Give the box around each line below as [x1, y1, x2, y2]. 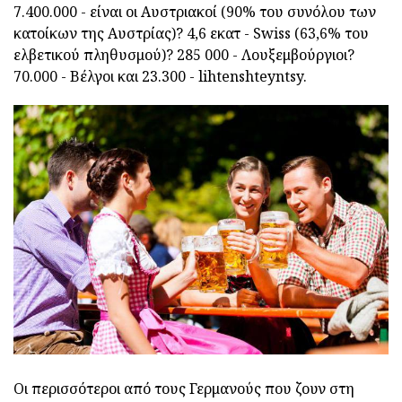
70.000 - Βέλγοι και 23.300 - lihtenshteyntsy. [13, 66, 307, 87]
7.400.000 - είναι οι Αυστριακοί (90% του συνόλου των [13, 2, 376, 22]
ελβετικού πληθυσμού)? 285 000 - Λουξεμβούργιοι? [13, 45, 354, 66]
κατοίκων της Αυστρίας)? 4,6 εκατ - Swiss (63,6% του [13, 23, 369, 44]
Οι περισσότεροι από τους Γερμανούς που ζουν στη [13, 379, 354, 399]
